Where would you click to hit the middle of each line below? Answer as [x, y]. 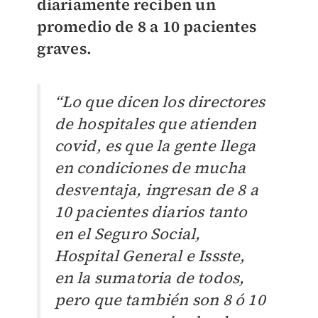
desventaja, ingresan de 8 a [156, 190]
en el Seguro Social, [127, 234]
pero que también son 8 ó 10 [160, 300]
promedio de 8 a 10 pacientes [147, 27]
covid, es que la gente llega [155, 146]
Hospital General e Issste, [150, 256]
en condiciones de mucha [150, 168]
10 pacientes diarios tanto [151, 212]
